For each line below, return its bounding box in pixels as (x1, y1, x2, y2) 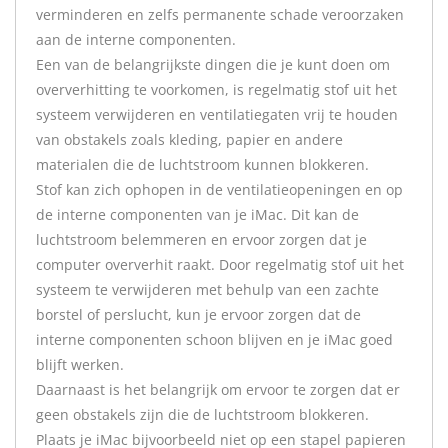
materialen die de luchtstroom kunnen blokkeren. (36, 155, 369, 174)
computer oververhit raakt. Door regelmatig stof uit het (36, 255, 404, 274)
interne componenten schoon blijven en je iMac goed (36, 330, 393, 349)
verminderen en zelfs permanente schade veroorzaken (36, 5, 404, 24)
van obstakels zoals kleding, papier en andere (36, 130, 343, 149)
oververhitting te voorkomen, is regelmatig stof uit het (36, 80, 397, 99)
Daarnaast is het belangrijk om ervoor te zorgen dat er (36, 380, 400, 399)
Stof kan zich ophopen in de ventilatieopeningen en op (36, 180, 403, 199)
